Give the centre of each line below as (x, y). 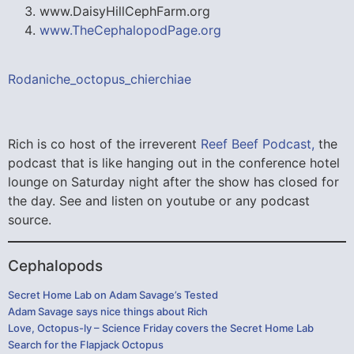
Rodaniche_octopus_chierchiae (100, 79)
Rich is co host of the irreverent (104, 144)
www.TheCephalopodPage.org (130, 30)
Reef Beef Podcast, (258, 144)
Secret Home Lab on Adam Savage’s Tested (113, 294)
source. (30, 220)
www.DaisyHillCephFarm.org (125, 11)
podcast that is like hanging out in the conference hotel (174, 163)
